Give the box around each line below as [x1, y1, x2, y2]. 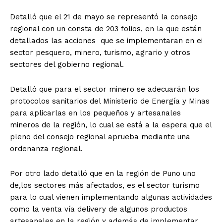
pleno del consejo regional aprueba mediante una [10, 132, 190, 141]
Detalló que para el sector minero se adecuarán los [10, 84, 199, 94]
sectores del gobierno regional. [10, 59, 126, 69]
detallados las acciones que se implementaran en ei [10, 36, 203, 45]
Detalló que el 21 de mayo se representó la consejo [10, 12, 198, 21]
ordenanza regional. [10, 144, 83, 153]
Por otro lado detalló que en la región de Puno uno [10, 168, 196, 178]
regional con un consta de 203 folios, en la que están [10, 24, 202, 33]
